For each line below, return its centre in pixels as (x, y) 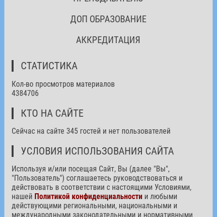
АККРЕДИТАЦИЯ (108, 40)
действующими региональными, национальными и (94, 205)
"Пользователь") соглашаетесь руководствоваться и (97, 178)
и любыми (160, 196)
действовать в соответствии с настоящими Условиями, (101, 187)
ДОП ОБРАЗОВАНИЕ (108, 19)
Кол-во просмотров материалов (63, 84)
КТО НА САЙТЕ (52, 113)
